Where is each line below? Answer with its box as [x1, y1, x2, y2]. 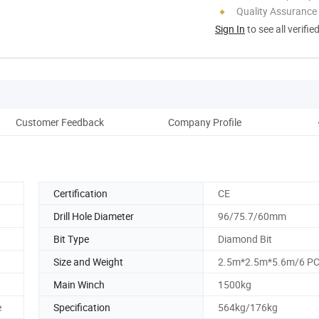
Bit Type [53, 231, 89, 246]
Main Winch [53, 277, 105, 291]
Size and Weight [53, 254, 123, 268]
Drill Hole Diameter [53, 209, 134, 223]
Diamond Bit [218, 231, 272, 246]
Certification [53, 186, 108, 200]
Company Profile [167, 115, 241, 129]
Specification [53, 300, 110, 314]
